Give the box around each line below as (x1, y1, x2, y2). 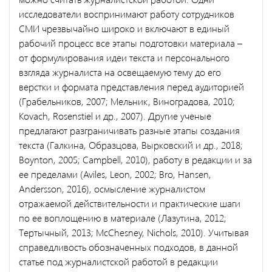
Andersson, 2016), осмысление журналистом (19, 182, 205, 195)
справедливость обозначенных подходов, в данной (19, 240, 238, 253)
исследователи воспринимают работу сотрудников (19, 7, 234, 20)
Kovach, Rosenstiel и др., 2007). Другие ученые (19, 109, 211, 122)
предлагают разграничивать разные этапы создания (19, 123, 240, 137)
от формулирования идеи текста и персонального (19, 50, 229, 64)
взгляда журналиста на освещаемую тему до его (19, 65, 221, 78)
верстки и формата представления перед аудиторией (19, 80, 244, 93)
